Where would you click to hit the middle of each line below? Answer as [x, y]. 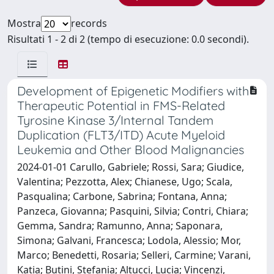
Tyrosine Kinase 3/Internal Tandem [115, 120]
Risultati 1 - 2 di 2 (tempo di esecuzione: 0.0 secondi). [128, 39]
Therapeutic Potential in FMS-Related [121, 105]
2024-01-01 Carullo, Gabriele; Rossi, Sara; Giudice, [131, 167]
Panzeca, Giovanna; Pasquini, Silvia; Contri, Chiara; [133, 211]
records [89, 23]
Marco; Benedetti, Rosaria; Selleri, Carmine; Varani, [134, 255]
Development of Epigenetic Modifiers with [133, 91]
